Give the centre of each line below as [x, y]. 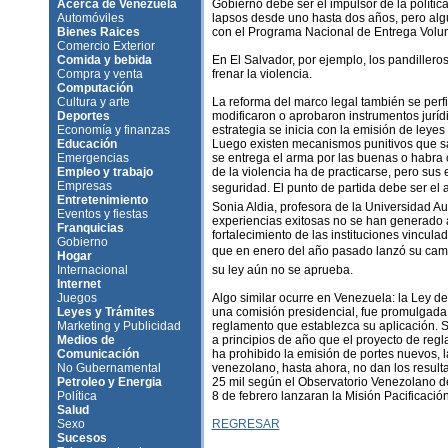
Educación [86, 144]
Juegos [76, 298]
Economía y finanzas [113, 130]
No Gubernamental [108, 368]
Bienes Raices [98, 32]
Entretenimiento [102, 200]
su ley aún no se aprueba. [282, 270]
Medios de [85, 340]
